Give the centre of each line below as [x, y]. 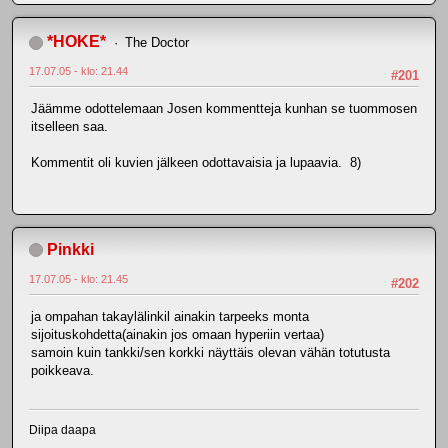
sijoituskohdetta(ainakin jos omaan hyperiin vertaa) [177, 334]
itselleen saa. [69, 127]
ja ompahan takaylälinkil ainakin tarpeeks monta [170, 316]
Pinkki [70, 249]
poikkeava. [62, 370]
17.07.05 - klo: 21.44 [78, 70]
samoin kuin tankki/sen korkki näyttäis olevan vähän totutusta [210, 352]
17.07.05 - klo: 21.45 [78, 278]
